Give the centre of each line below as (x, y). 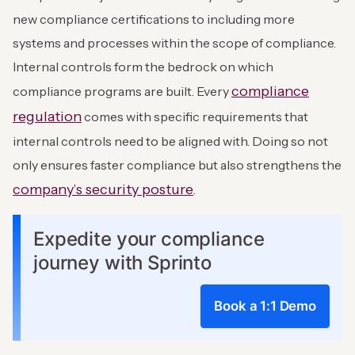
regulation (47, 117)
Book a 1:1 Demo (265, 306)
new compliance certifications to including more (154, 19)
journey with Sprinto (123, 263)
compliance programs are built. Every (122, 92)
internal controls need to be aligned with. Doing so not (170, 141)
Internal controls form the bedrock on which (143, 67)
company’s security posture (103, 190)
